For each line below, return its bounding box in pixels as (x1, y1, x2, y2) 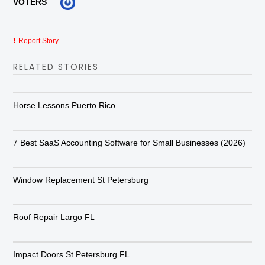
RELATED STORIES (13, 60, 99, 73)
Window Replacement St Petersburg (13, 174, 149, 185)
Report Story (18, 36, 59, 45)
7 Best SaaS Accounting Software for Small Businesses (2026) (13, 137, 246, 147)
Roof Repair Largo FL (13, 212, 95, 222)
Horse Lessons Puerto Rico (13, 100, 116, 110)
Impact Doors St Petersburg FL (13, 249, 130, 259)
